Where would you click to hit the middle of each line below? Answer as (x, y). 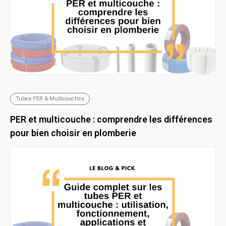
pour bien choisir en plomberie (73, 133)
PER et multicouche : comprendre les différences (111, 119)
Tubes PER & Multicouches (50, 98)
